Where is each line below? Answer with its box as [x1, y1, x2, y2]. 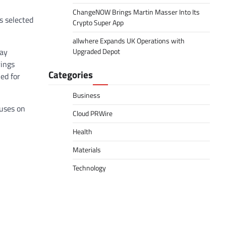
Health [73, 126, 92, 137]
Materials [73, 144, 101, 155]
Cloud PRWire [73, 108, 112, 119]
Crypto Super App [73, 17, 124, 28]
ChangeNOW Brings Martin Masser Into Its [73, 7, 200, 18]
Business [73, 90, 100, 101]
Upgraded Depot [73, 46, 120, 57]
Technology [73, 162, 106, 174]
